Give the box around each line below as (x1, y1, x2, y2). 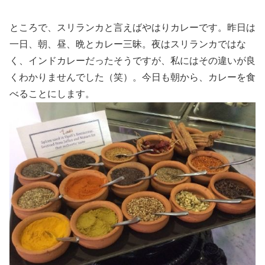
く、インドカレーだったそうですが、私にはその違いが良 (9, 55, 256, 66)
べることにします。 (9, 88, 95, 99)
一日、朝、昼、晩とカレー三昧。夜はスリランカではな (9, 38, 246, 49)
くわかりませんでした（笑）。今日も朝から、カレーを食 (9, 72, 256, 82)
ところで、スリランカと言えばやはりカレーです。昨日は (9, 22, 256, 33)
